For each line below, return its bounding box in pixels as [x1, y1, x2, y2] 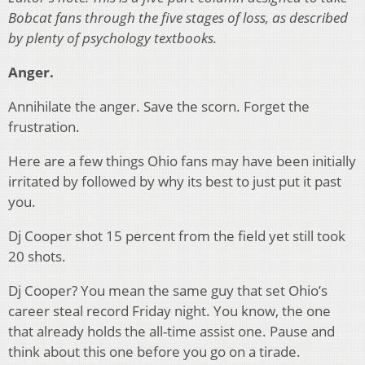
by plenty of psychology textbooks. [8, 29, 217, 48]
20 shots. [8, 247, 66, 266]
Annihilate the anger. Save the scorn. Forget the [8, 97, 310, 117]
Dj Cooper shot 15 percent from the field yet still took [8, 226, 345, 246]
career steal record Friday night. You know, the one [8, 301, 331, 321]
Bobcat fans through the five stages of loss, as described [8, 8, 348, 28]
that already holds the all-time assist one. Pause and [8, 322, 335, 341]
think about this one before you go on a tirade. [8, 342, 301, 362]
